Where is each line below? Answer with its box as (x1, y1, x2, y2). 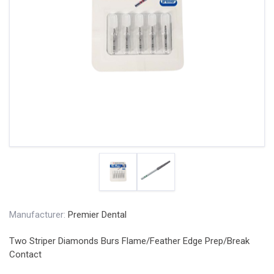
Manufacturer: (9, 209, 65, 220)
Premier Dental (68, 209, 127, 220)
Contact (9, 249, 42, 260)
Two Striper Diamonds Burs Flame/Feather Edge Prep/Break (9, 235, 250, 246)
